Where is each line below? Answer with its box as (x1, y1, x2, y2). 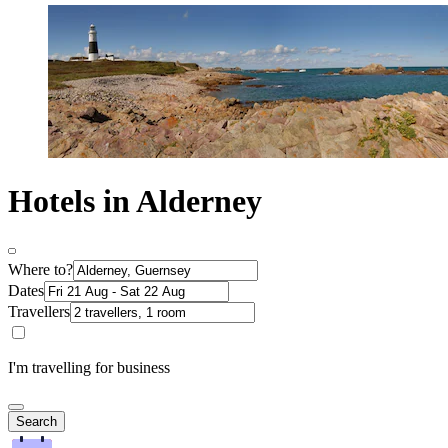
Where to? (8, 260, 73, 278)
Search (16, 413, 57, 429)
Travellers (8, 302, 70, 320)
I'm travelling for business (8, 358, 170, 376)
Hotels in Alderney (8, 183, 262, 220)
